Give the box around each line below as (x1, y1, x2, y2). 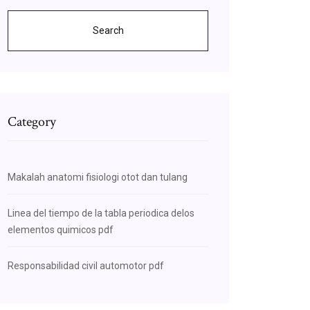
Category (8, 113, 56, 131)
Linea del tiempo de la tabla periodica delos (8, 208, 194, 219)
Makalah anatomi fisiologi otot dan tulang (8, 172, 188, 183)
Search (92, 25, 124, 36)
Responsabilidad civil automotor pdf (8, 260, 164, 271)
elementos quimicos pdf (8, 224, 113, 235)
